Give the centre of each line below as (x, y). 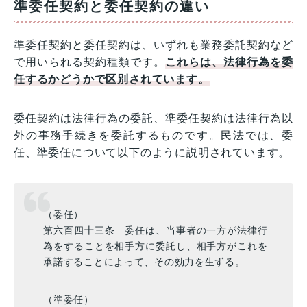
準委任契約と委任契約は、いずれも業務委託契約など (153, 45)
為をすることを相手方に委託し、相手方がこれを (156, 246)
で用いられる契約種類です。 (90, 62)
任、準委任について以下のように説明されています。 (152, 153)
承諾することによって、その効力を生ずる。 (144, 261)
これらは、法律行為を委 (229, 62)
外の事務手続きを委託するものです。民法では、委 (153, 136)
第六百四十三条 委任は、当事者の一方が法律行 (156, 230)
